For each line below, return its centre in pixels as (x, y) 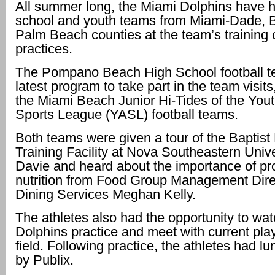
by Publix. (45, 260)
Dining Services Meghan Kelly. (106, 194)
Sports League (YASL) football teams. (127, 114)
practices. (44, 49)
